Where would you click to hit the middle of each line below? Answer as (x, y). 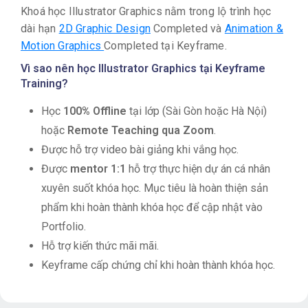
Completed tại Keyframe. (165, 45)
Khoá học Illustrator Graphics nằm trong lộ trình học (146, 11)
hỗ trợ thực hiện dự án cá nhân (198, 168)
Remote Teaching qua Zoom (141, 130)
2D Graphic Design (105, 28)
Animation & (254, 28)
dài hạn (40, 28)
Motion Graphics (63, 45)
